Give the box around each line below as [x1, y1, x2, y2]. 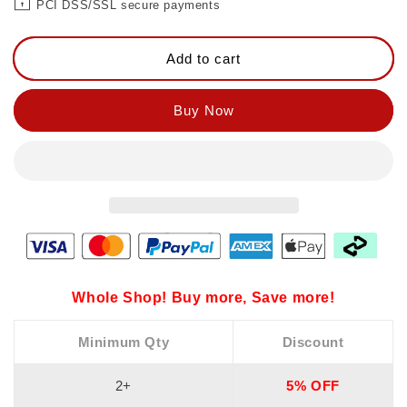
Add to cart [166, 50, 241, 66]
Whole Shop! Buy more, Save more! [72, 290, 335, 306]
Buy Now [173, 102, 234, 118]
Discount [282, 334, 344, 351]
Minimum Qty [77, 334, 170, 351]
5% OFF [286, 378, 340, 394]
